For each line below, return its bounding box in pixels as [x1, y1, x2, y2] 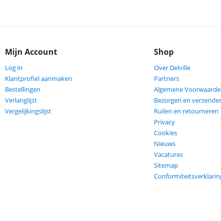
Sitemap [154, 161, 179, 170]
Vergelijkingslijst [4, 107, 51, 115]
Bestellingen [4, 85, 40, 94]
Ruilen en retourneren [154, 107, 219, 115]
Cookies [154, 128, 178, 137]
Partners [154, 74, 180, 83]
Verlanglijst [4, 96, 37, 105]
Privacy [154, 117, 176, 126]
